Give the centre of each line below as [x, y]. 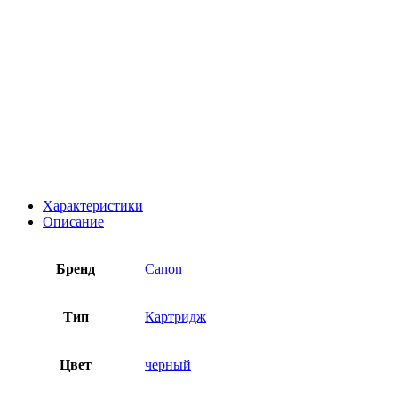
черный [168, 364]
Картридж [175, 316]
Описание [73, 221]
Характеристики [93, 205]
